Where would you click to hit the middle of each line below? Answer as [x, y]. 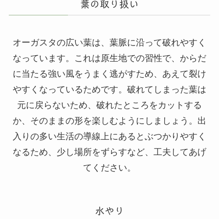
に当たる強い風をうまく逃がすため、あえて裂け [109, 74]
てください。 [109, 168]
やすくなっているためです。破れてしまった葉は [109, 90]
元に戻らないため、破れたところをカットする [109, 105]
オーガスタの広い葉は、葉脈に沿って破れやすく [109, 43]
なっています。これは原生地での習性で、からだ [109, 58]
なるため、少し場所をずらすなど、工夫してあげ [109, 152]
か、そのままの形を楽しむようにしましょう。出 [109, 121]
